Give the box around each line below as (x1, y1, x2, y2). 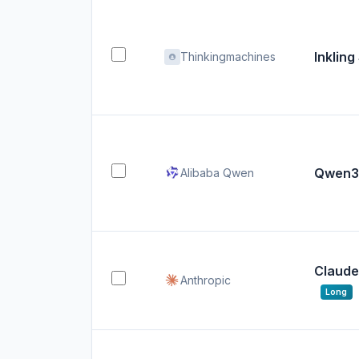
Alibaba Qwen (180, 166, 254, 179)
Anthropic (180, 273, 231, 287)
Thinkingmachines (180, 50, 276, 63)
